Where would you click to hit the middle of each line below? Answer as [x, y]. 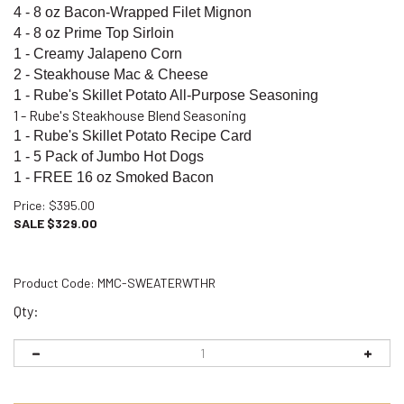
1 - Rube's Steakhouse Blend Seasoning [130, 115]
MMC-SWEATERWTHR [156, 282]
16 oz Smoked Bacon [145, 177]
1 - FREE [45, 177]
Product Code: [54, 282]
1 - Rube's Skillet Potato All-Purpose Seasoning [166, 95]
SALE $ [34, 223]
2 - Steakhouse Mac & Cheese [111, 74]
